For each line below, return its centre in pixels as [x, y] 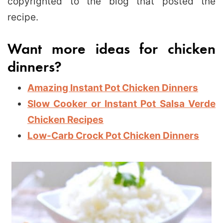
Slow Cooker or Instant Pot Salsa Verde [121, 104]
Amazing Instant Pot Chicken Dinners [113, 88]
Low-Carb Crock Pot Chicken [94, 135]
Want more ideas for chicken [111, 48]
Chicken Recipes [65, 119]
